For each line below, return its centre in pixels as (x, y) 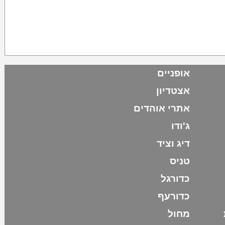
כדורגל (175, 179)
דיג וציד (173, 143)
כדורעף (174, 196)
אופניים (173, 73)
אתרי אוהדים (161, 108)
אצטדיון (173, 91)
